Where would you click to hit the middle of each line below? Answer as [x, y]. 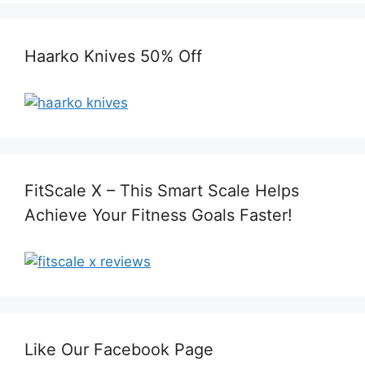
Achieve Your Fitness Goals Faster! [158, 215]
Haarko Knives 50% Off [113, 57]
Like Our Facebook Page [119, 350]
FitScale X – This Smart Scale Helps [162, 191]
